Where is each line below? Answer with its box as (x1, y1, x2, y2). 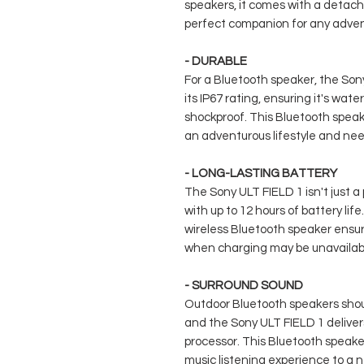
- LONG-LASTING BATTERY (184, 167, 337, 180)
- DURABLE (184, 55, 247, 68)
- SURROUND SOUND (184, 279, 303, 292)
